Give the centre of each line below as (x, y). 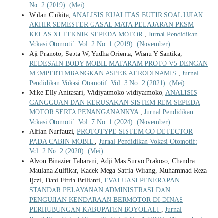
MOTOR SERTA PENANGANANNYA (84, 112)
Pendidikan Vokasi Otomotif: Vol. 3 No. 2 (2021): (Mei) (107, 83)
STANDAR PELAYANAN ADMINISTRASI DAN (100, 190)
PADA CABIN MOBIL (62, 142)
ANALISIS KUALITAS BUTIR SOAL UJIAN (137, 15)
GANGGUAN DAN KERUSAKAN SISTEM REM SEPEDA (114, 103)
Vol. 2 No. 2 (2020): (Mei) (66, 151)
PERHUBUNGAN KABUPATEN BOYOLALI (95, 210)
